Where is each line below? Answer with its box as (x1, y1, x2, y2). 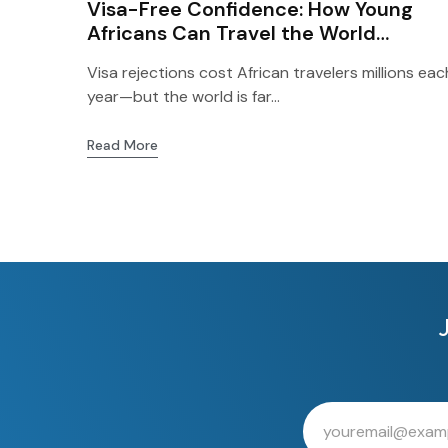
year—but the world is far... (87, 86, 280, 107)
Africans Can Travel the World (87, 20, 376, 46)
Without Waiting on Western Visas (87, 44, 417, 70)
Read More (87, 136, 158, 154)
